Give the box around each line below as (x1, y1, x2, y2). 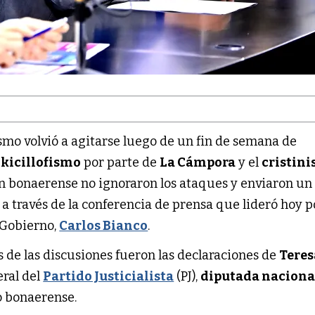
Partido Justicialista (43, 268, 174, 284)
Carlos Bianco (59, 217, 148, 233)
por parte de (81, 154, 160, 170)
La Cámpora (160, 154, 236, 170)
